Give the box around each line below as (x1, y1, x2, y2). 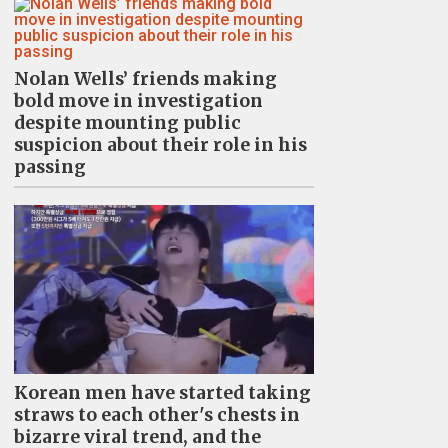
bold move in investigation (13, 90, 263, 112)
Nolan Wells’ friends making (13, 68, 277, 90)
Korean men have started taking (13, 381, 311, 404)
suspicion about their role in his (13, 134, 307, 156)
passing (13, 156, 86, 178)
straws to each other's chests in (13, 403, 300, 426)
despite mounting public (13, 112, 241, 134)
